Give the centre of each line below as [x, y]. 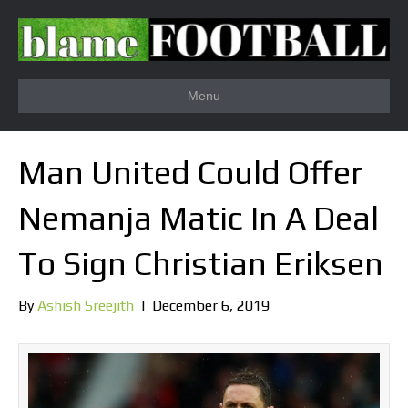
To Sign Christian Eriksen [201, 264]
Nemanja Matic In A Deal [199, 218]
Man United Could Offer [190, 173]
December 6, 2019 [211, 306]
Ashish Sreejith [86, 306]
